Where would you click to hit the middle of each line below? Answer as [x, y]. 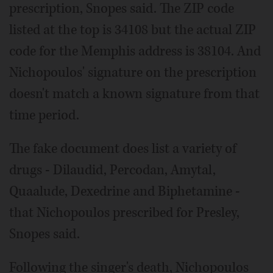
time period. [44, 115]
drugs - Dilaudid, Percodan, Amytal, [112, 170]
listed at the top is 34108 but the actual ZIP [133, 30]
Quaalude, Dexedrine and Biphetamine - [125, 191]
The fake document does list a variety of [123, 148]
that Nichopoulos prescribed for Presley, [124, 212]
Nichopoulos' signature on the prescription [133, 72]
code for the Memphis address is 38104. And [135, 51]
